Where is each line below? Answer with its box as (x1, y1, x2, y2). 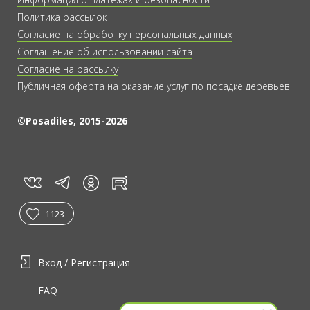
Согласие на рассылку (17, 62, 118, 75)
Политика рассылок (17, 10, 107, 24)
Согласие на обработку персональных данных (17, 27, 232, 41)
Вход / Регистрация (38, 255, 130, 269)
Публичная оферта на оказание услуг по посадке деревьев (17, 79, 290, 93)
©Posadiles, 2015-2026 (17, 113, 127, 127)
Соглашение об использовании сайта (17, 44, 192, 58)
